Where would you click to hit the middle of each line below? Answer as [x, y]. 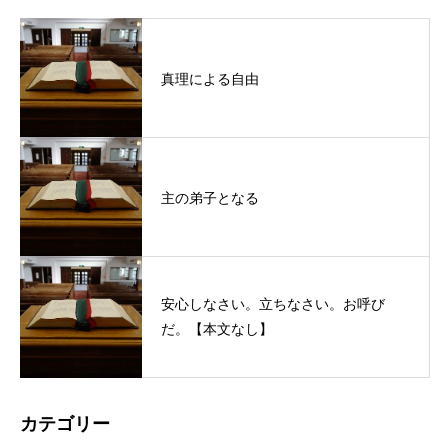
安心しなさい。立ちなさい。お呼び [273, 304]
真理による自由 [210, 78]
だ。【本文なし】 [217, 329]
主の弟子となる [210, 197]
